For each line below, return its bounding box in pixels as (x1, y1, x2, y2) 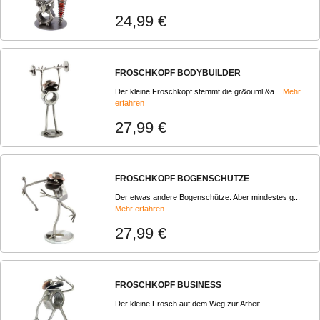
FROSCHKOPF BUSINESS (115, 280, 221, 290)
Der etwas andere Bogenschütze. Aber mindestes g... (115, 193, 300, 202)
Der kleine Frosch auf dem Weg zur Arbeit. (115, 299, 262, 308)
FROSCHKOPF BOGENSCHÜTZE (115, 174, 249, 184)
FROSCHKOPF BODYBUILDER (115, 67, 241, 78)
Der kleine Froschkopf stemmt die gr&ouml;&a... (115, 86, 283, 96)
